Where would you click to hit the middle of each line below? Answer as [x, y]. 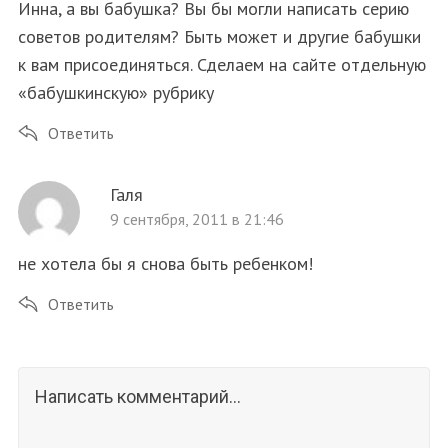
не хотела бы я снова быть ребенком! [165, 263]
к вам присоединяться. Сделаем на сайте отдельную [221, 64]
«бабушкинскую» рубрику [115, 92]
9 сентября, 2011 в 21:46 [196, 218]
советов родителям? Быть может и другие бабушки [219, 36]
